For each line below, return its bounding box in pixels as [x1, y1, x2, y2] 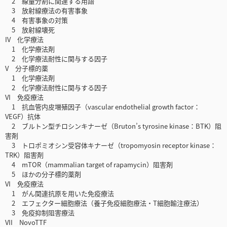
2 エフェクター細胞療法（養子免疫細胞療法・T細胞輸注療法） [5, 198, 203, 208]
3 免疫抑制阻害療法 [5, 208, 74, 218]
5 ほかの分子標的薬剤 [5, 169, 81, 179]
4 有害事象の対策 [5, 15, 68, 25]
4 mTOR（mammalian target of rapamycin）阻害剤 [5, 160, 173, 170]
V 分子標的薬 [5, 63, 48, 73]
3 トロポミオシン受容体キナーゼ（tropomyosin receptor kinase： [5, 140, 216, 150]
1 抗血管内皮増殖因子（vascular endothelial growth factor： [5, 102, 200, 112]
